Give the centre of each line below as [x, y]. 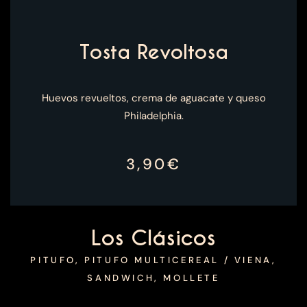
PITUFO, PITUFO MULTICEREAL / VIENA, [153, 260]
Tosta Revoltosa [153, 52]
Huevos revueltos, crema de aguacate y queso [153, 98]
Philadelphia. [153, 115]
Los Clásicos [153, 238]
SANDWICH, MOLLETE [153, 278]
